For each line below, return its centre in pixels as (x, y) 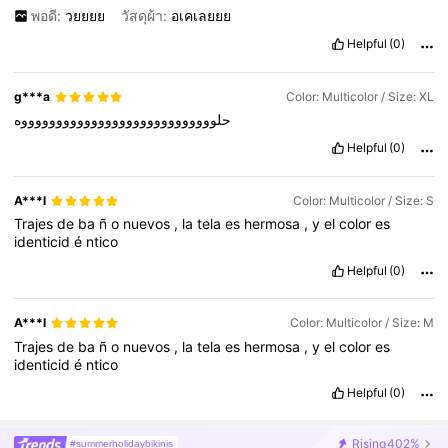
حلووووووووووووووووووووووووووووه (123, 120)
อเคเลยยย (200, 16)
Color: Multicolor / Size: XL (359, 97)
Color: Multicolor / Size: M (361, 323)
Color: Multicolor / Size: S (363, 201)
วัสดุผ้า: (145, 16)
